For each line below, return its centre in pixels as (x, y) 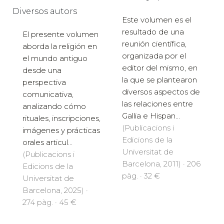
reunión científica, (154, 43)
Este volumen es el (157, 19)
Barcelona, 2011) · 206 (161, 163)
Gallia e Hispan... (151, 115)
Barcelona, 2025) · (55, 190)
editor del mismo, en (160, 67)
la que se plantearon (159, 79)
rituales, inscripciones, (61, 118)
